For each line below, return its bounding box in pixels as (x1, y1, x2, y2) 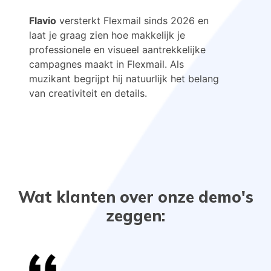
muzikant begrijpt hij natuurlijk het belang (29, 73, 219, 85)
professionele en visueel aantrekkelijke (29, 44, 206, 56)
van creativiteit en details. (29, 87, 147, 100)
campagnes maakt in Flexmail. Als (29, 58, 184, 71)
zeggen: (106, 206, 165, 226)
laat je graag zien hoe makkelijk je (29, 29, 185, 42)
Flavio (29, 15, 56, 27)
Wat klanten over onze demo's (18, 187, 253, 207)
